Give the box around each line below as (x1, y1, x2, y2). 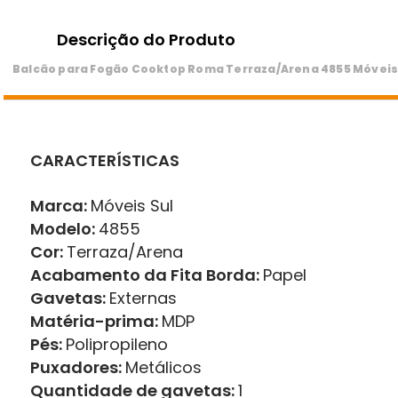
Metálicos (125, 356, 202, 379)
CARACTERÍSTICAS (30, 149, 179, 172)
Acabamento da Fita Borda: (30, 264, 263, 287)
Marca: (30, 195, 91, 218)
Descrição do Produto (57, 28, 235, 52)
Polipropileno (66, 333, 168, 356)
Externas (109, 287, 177, 310)
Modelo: (30, 218, 99, 241)
